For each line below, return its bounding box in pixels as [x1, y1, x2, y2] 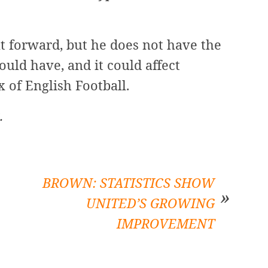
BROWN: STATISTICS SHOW [42, 174, 215, 192]
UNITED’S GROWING [86, 194, 215, 212]
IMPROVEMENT [117, 215, 215, 233]
